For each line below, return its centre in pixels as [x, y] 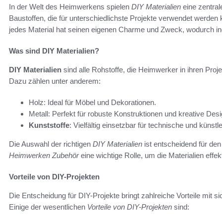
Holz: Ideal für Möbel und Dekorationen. [92, 103]
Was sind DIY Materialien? [54, 51]
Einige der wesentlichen [48, 207]
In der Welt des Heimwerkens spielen [70, 7]
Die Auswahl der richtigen [51, 144]
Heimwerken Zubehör [44, 156]
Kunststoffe [49, 125]
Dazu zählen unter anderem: [55, 81]
